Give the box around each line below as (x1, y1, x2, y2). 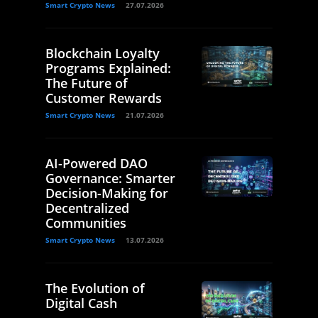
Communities (45, 214, 126, 232)
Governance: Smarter (45, 170, 175, 187)
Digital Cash (45, 295, 117, 312)
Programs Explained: (45, 60, 171, 77)
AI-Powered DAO (45, 155, 148, 172)
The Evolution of (45, 280, 145, 297)
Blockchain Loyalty (45, 45, 160, 62)
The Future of (45, 75, 128, 92)
